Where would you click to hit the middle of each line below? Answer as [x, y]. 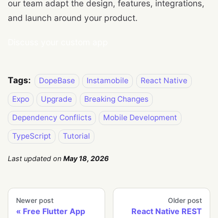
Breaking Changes [116, 99]
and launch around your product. [73, 18]
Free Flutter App [54, 211]
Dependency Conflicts [52, 117]
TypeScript [32, 136]
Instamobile [108, 80]
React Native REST [167, 211]
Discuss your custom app [58, 42]
